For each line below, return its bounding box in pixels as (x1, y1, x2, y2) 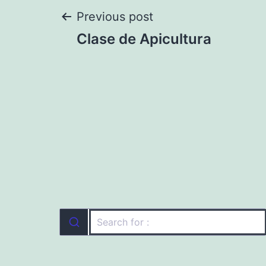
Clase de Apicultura (77, 30, 211, 47)
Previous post (77, 9, 153, 24)
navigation (59, 43, 197, 78)
